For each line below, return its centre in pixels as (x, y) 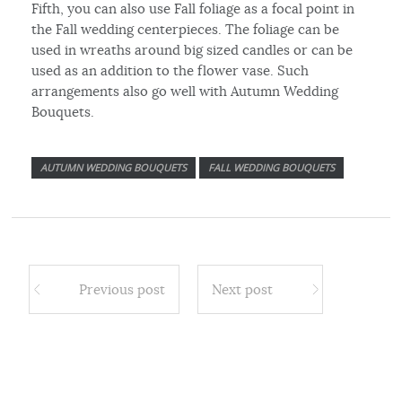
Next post (243, 289)
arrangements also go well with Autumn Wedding (185, 91)
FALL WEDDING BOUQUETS (272, 167)
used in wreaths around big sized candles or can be (192, 49)
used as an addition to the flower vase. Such (170, 70)
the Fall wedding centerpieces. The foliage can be (186, 29)
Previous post (122, 289)
